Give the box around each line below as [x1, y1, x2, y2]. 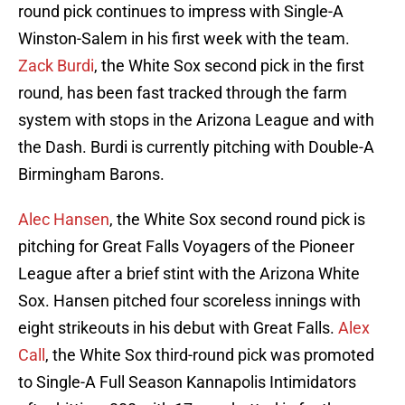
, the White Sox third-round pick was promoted [45, 345, 374, 365]
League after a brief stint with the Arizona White [18, 264, 360, 284]
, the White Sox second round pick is [109, 210, 365, 230]
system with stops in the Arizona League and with [18, 110, 374, 130]
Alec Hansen [18, 210, 109, 230]
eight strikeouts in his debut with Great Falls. [18, 318, 338, 338]
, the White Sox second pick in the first [94, 56, 364, 76]
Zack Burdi [18, 56, 94, 76]
